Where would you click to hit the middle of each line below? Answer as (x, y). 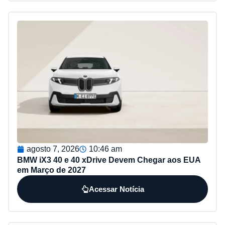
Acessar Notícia (116, 189)
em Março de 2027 (51, 170)
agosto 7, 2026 (53, 149)
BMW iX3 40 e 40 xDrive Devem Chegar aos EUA (109, 160)
